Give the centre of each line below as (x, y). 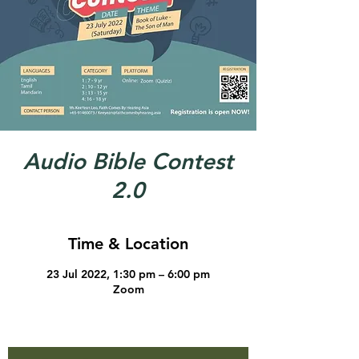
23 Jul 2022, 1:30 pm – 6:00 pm (128, 274)
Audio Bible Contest (128, 161)
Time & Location (128, 244)
